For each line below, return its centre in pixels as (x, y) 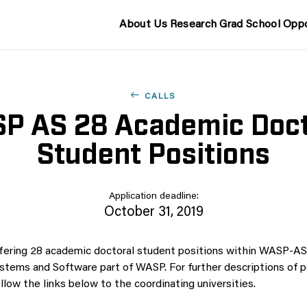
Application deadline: (153, 197)
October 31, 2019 (153, 212)
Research (193, 25)
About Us (143, 25)
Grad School (250, 25)
